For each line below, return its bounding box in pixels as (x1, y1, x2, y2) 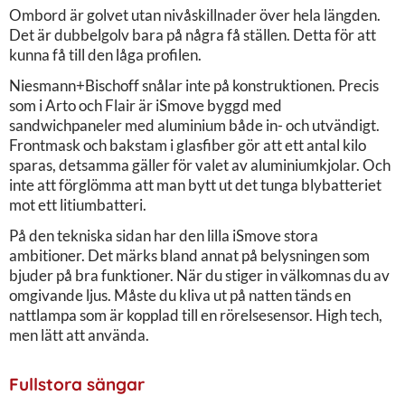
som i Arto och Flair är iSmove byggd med (9, 95, 282, 115)
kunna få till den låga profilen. (9, 44, 202, 64)
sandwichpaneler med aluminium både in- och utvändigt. (9, 115, 380, 135)
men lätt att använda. (9, 325, 149, 344)
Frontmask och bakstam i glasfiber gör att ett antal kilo (9, 135, 366, 155)
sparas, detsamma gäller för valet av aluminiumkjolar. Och (9, 155, 391, 174)
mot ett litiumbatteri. (9, 194, 146, 214)
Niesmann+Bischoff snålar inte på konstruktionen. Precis (9, 75, 379, 95)
